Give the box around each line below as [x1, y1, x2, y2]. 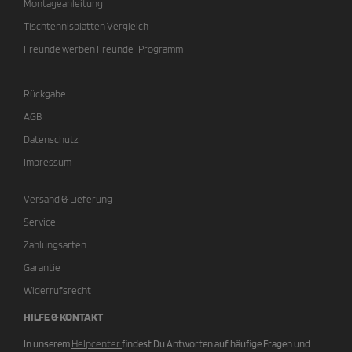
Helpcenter [71, 337, 122, 350]
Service [24, 215, 56, 228]
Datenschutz [24, 133, 79, 145]
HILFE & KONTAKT [24, 310, 103, 323]
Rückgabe [24, 87, 66, 100]
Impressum [24, 156, 71, 168]
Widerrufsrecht [24, 284, 91, 296]
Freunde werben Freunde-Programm [24, 42, 183, 55]
